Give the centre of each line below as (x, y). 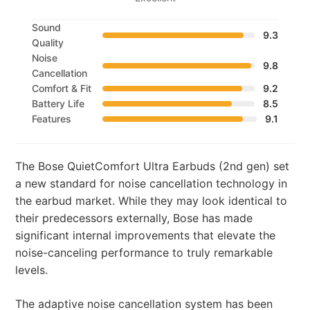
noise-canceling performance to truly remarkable (144, 253)
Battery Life (58, 104)
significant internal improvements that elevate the (146, 236)
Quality (48, 43)
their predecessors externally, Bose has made (134, 218)
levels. (32, 270)
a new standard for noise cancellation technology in (152, 184)
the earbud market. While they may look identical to (152, 201)
